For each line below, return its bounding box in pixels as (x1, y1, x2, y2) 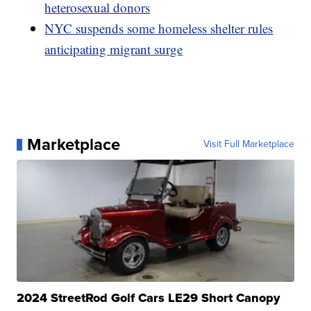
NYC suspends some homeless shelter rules (44, 19, 274, 37)
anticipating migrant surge (44, 40, 183, 58)
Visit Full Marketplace (203, 137, 294, 152)
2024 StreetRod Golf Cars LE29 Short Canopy (17, 289, 280, 308)
